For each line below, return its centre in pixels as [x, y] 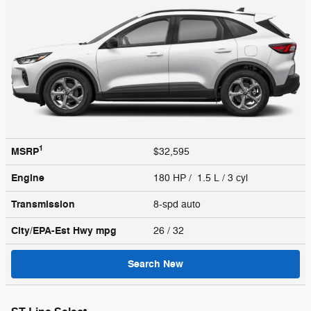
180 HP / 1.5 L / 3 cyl [202, 178]
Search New [155, 264]
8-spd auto [178, 204]
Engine [28, 178]
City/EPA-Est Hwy [53, 230]
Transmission [43, 204]
